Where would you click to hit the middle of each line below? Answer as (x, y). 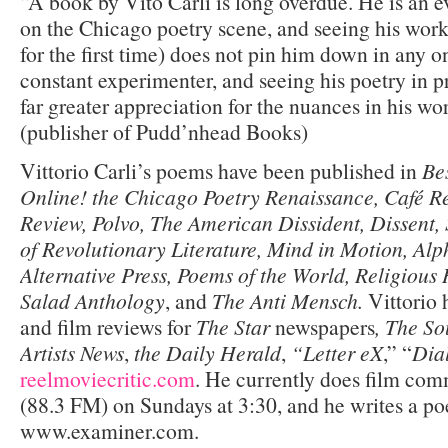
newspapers (322, 326)
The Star (233, 326)
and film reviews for (108, 326)
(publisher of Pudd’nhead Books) (164, 131)
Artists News (72, 352)
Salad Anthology (92, 300)
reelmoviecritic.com (107, 378)
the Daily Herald (207, 352)
